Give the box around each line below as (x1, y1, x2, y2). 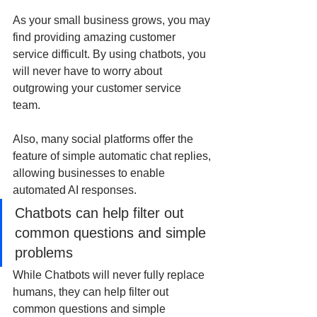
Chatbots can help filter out (15, 205, 188, 221)
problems (15, 245, 73, 261)
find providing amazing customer (13, 31, 178, 44)
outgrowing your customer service (13, 82, 184, 95)
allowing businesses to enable (13, 167, 168, 180)
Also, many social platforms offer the (13, 133, 196, 146)
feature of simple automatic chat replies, (13, 150, 214, 163)
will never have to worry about (13, 65, 165, 78)
